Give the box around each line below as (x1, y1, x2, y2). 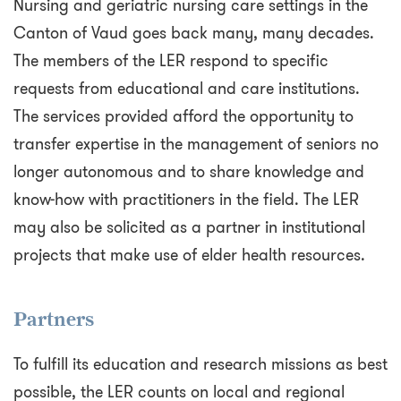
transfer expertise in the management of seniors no (13, 132, 379, 157)
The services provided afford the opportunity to (13, 105, 354, 129)
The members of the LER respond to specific (13, 49, 328, 73)
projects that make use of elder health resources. (13, 243, 365, 268)
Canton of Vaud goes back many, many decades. (13, 21, 374, 46)
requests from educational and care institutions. (13, 77, 360, 101)
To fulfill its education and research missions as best (13, 353, 388, 377)
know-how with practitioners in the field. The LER (13, 188, 359, 212)
